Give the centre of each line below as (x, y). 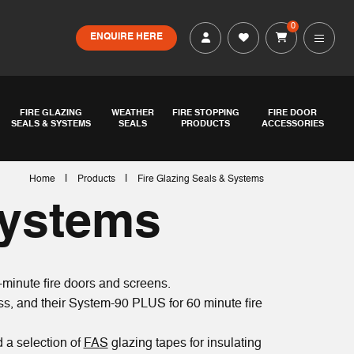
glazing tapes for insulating (185, 343)
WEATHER (132, 113)
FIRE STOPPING (205, 113)
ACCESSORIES (292, 124)
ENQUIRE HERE (126, 38)
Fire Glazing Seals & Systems (201, 179)
